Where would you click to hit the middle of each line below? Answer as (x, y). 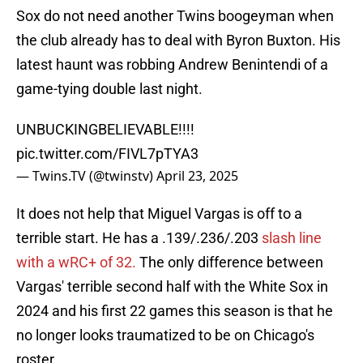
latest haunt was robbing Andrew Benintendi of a (172, 65)
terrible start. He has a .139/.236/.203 (139, 238)
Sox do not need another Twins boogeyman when (175, 16)
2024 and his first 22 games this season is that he (175, 311)
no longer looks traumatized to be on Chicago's (165, 335)
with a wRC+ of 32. (76, 263)
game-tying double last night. (109, 89)
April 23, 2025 (197, 176)
